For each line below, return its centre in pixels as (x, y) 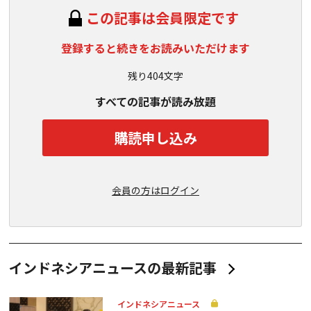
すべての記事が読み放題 (155, 101)
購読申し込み (155, 137)
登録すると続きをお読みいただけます (155, 48)
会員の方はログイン (155, 190)
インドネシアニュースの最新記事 (113, 268)
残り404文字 (155, 76)
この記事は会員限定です (162, 18)
